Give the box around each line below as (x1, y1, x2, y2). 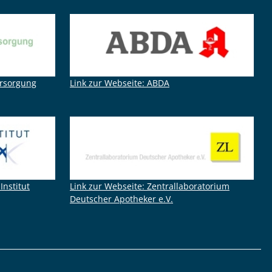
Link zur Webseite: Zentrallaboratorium (70, 180, 229, 192)
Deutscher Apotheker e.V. (70, 192, 173, 205)
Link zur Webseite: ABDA (70, 77, 169, 89)
